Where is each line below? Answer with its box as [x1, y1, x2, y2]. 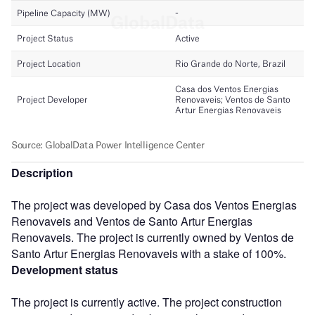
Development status [11, 261, 118, 278]
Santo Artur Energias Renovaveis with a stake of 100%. [11, 245, 286, 262]
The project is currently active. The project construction [11, 293, 282, 310]
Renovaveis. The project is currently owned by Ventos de [11, 229, 294, 245]
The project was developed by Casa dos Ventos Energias [11, 196, 297, 213]
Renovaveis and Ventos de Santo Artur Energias [11, 212, 252, 229]
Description [11, 164, 73, 181]
